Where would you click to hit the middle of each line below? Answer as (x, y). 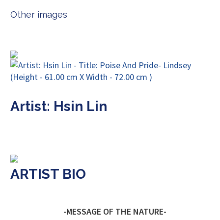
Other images (39, 15)
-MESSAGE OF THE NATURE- (115, 212)
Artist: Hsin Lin (59, 107)
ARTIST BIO (48, 174)
